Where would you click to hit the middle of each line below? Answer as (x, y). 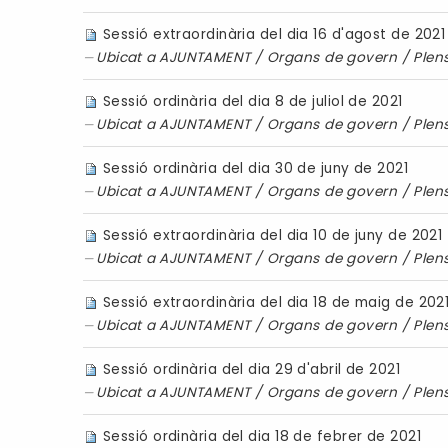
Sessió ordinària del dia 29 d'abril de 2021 (251, 369)
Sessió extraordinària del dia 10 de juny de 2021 (272, 235)
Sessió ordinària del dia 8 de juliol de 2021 (252, 101)
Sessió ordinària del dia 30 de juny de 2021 (255, 168)
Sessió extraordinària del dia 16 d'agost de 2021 (274, 34)
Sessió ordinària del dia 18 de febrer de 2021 (261, 436)
